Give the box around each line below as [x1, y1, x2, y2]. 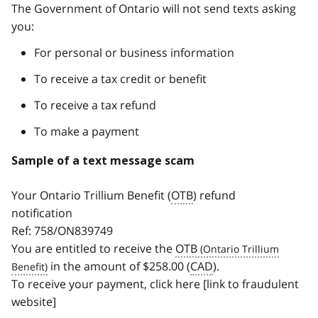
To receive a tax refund [34, 97, 156, 114]
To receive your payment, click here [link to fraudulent [11, 276, 299, 292]
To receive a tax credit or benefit [34, 71, 207, 87]
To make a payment [34, 124, 139, 140]
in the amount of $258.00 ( [48, 258, 190, 275]
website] [11, 294, 56, 310]
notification [11, 205, 84, 221]
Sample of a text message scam [11, 154, 194, 168]
